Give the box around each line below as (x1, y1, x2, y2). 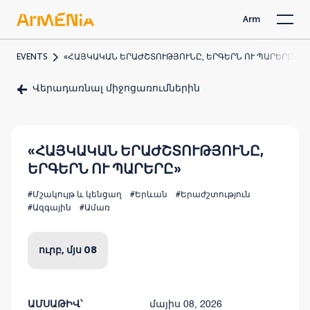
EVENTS (17, 52, 48, 62)
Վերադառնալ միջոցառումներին (33, 84, 200, 93)
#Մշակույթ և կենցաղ (28, 191, 122, 199)
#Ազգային (28, 204, 71, 212)
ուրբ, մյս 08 (39, 244, 97, 256)
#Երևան (130, 191, 167, 199)
